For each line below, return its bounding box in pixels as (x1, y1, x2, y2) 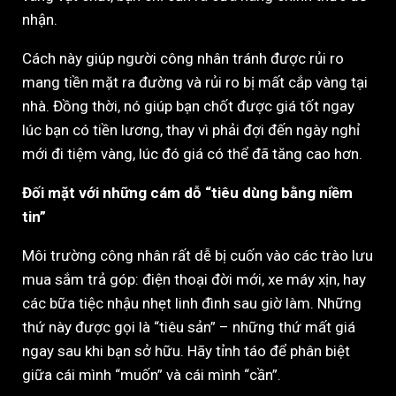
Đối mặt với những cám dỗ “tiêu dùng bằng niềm (22, 183, 353, 202)
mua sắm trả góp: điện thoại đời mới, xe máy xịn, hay (22, 270, 366, 288)
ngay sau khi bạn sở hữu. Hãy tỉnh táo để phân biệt (22, 341, 350, 360)
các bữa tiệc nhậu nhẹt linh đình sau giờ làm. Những (22, 293, 362, 312)
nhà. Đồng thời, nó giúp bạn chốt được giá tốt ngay (22, 96, 354, 115)
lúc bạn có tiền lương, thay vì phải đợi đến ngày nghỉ (22, 120, 360, 139)
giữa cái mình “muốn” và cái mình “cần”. (22, 365, 281, 384)
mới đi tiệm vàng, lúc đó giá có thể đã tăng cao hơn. (22, 144, 362, 163)
